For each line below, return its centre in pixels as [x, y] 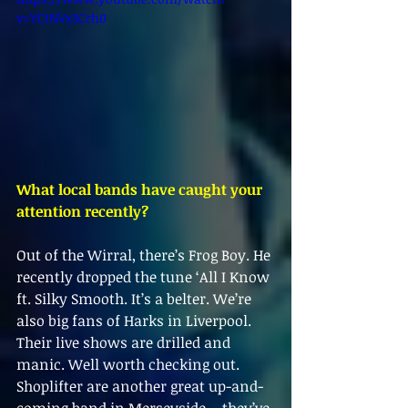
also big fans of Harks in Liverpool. [136, 321]
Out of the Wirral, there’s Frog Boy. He [145, 255]
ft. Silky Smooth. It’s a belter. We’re [136, 299]
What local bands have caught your [141, 190]
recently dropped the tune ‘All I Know [145, 277]
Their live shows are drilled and [125, 343]
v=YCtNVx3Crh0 [61, 18]
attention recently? [82, 212]
